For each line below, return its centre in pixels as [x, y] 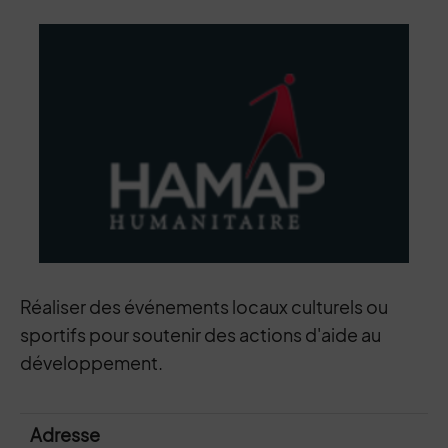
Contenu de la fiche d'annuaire [223, 42]
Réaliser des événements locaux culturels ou [204, 306]
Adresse [65, 434]
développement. [91, 362]
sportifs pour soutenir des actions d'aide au [200, 334]
